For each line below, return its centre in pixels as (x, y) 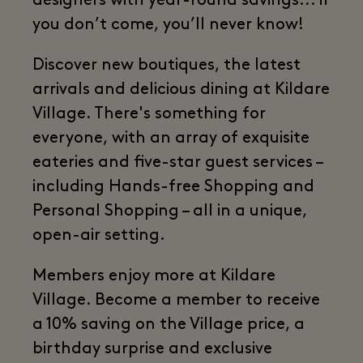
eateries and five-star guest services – (177, 163)
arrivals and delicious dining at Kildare (181, 90)
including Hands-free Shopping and (173, 187)
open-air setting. (99, 236)
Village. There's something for (149, 114)
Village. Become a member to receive (176, 301)
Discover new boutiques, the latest (167, 66)
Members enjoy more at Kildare (154, 276)
